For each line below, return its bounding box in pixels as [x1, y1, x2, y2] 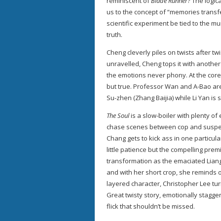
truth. [107, 30, 122, 39]
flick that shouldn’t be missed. [107, 202, 195, 211]
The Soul [107, 111, 131, 120]
